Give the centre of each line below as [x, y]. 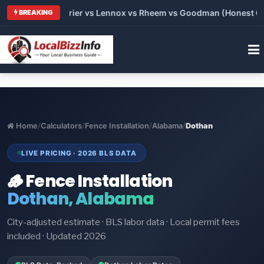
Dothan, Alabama [81, 199]
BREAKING [35, 12]
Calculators [61, 126]
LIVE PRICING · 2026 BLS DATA [79, 153]
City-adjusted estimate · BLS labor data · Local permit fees [123, 222]
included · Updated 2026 [57, 237]
